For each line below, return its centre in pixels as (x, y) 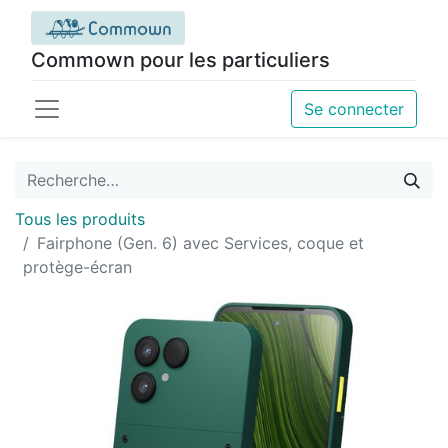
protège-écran (77, 267)
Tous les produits (80, 219)
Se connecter (354, 109)
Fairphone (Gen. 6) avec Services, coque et (200, 243)
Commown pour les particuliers (180, 60)
